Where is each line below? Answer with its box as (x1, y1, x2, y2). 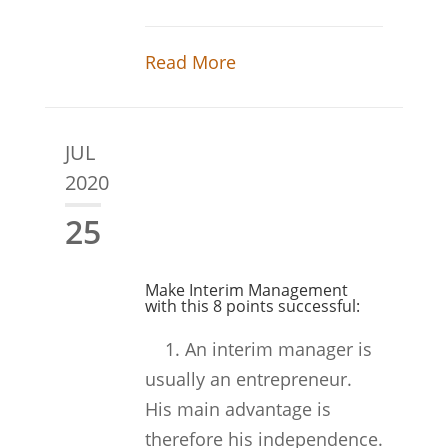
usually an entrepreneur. (144, 367, 352, 391)
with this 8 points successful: (144, 295, 360, 317)
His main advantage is (144, 397, 331, 421)
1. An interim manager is (144, 337, 372, 361)
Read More (144, 50, 236, 74)
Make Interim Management (144, 279, 348, 301)
